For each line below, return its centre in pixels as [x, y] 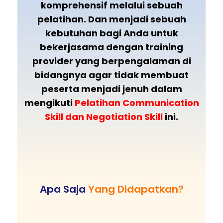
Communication [161, 103]
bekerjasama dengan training [111, 47]
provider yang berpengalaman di [111, 61]
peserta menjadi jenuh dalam [111, 89]
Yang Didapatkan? [136, 189]
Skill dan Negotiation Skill [104, 117]
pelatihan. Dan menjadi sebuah [111, 19]
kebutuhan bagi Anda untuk [111, 33]
